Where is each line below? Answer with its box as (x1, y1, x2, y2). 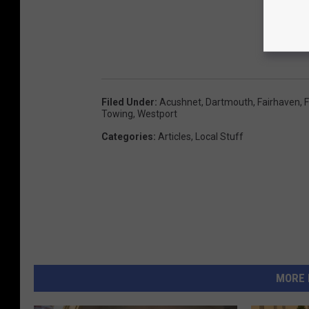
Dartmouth (206, 96, 253, 108)
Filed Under (101, 96, 154, 108)
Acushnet (159, 96, 201, 108)
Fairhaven (257, 96, 300, 108)
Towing (101, 108, 133, 119)
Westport (137, 108, 177, 119)
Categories (101, 130, 153, 142)
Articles (158, 130, 191, 142)
